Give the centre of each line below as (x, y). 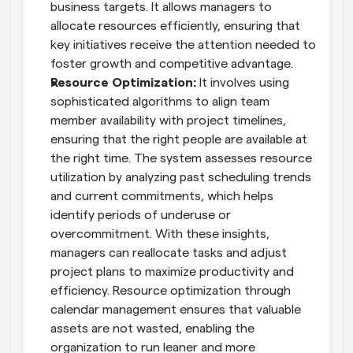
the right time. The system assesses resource (181, 158)
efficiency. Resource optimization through (171, 290)
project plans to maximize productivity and (172, 271)
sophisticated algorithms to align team (160, 101)
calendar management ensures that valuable (176, 309)
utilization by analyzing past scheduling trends (181, 177)
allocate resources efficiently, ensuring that (175, 26)
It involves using (243, 82)
